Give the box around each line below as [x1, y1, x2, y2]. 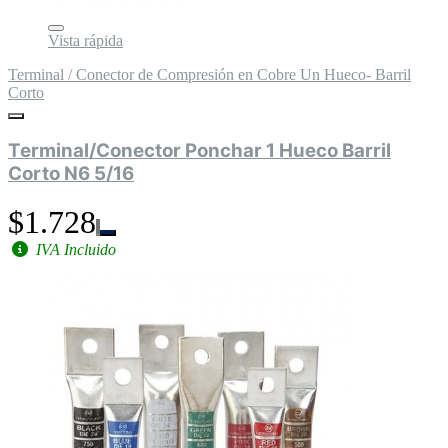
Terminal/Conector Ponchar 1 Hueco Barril [8, 139, 391, 163]
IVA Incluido [32, 240, 116, 258]
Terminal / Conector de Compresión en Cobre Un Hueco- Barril [8, 66, 411, 84]
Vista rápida [48, 32, 123, 50]
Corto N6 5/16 [8, 162, 134, 186]
